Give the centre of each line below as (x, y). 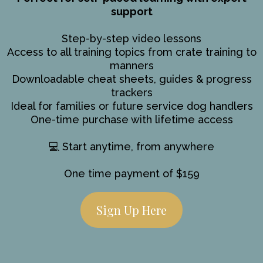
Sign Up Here (131, 210)
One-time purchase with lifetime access (131, 120)
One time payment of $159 (131, 174)
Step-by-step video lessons (131, 39)
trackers (131, 93)
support (131, 12)
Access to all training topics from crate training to (131, 52)
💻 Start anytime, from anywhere (131, 147)
